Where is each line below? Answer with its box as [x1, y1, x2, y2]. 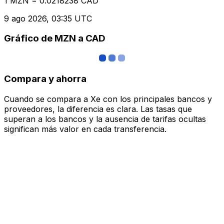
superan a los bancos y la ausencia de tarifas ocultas [4, 113, 206, 124]
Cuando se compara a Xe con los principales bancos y [4, 93, 212, 104]
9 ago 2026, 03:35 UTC [4, 13, 92, 23]
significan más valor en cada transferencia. [4, 123, 166, 134]
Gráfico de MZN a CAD [4, 32, 105, 44]
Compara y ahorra [4, 72, 86, 84]
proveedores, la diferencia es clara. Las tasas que [4, 103, 192, 114]
